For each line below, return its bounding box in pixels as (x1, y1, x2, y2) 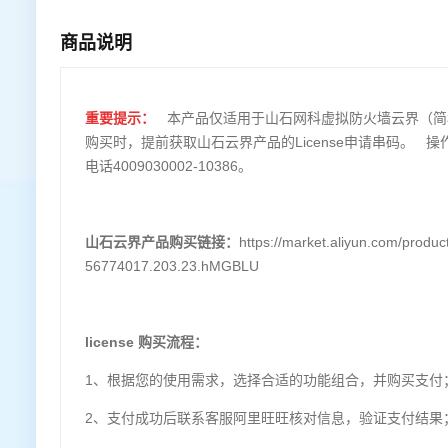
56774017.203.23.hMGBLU (85, 258, 259, 275)
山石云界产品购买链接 (85, 234, 225, 251)
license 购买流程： (85, 334, 208, 351)
